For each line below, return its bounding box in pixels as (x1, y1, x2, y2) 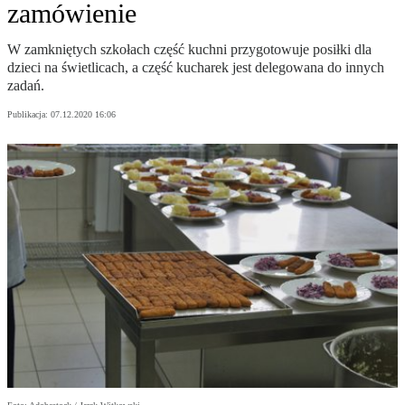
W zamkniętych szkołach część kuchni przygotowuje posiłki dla (7, 42, 372, 58)
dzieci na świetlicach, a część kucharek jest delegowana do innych (7, 60, 384, 76)
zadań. (7, 78, 44, 94)
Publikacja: (7, 109, 51, 120)
